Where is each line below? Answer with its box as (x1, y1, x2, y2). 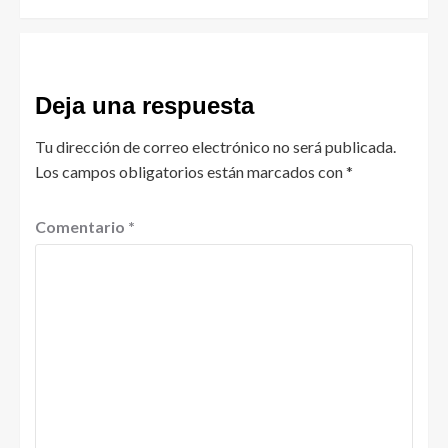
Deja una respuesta (35, 91, 254, 119)
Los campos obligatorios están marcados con (35, 161, 346, 181)
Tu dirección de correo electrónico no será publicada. (35, 136, 396, 156)
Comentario (35, 216, 128, 236)
